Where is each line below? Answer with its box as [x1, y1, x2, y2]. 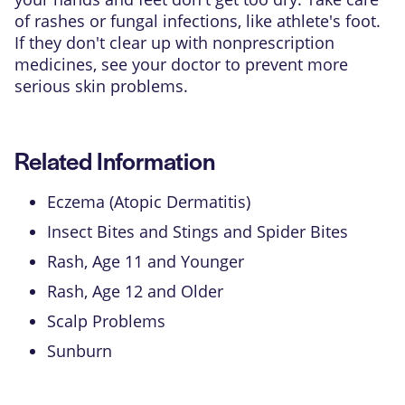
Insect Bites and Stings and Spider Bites [47, 221, 348, 242]
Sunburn [47, 340, 112, 362]
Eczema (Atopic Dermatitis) [47, 191, 250, 212]
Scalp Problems [47, 310, 165, 332]
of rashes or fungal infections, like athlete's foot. [14, 10, 381, 32]
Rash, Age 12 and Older [47, 280, 223, 302]
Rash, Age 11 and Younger [47, 250, 244, 272]
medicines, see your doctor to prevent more [14, 53, 348, 75]
